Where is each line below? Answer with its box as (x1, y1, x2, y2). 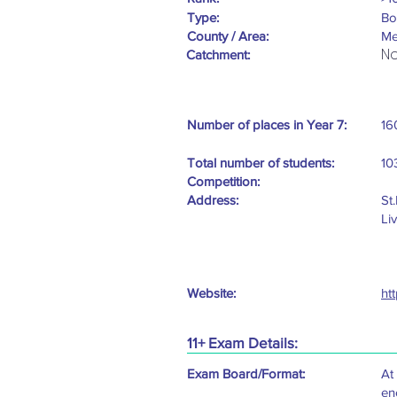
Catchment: (186, 47, 250, 63)
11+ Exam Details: (187, 334, 298, 352)
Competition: (187, 174, 260, 190)
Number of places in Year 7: (187, 117, 346, 133)
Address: (187, 192, 238, 208)
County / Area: (187, 28, 269, 44)
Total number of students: (187, 155, 334, 171)
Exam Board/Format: (187, 366, 305, 382)
